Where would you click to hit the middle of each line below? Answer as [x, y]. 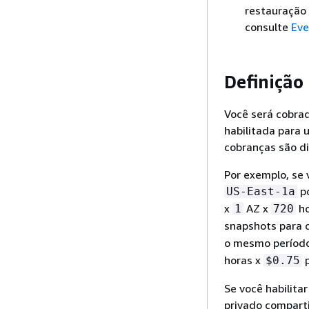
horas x [244, 260]
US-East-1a [261, 191]
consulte [268, 27]
